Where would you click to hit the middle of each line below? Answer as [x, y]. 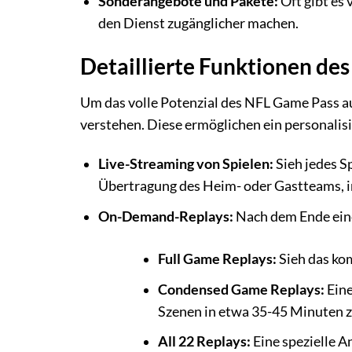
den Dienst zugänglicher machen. [198, 23]
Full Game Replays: [217, 259]
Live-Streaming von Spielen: [185, 164]
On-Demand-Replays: [165, 216]
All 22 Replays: [204, 342]
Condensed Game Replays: [241, 289]
